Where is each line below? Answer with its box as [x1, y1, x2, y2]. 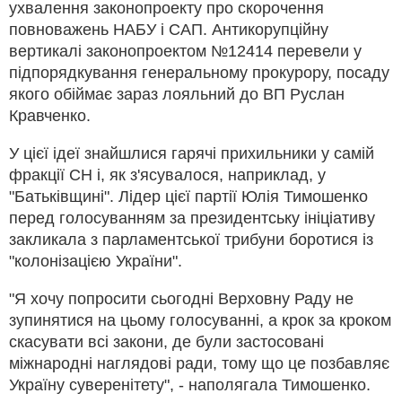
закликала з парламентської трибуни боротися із [9, 230, 373, 249]
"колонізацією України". [9, 251, 182, 270]
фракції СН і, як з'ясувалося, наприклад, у [9, 165, 326, 184]
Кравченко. [9, 106, 91, 125]
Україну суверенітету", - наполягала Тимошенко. [9, 375, 371, 394]
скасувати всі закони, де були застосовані [9, 332, 324, 351]
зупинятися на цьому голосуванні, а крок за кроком [9, 310, 391, 329]
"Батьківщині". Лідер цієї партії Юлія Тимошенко [9, 187, 368, 205]
